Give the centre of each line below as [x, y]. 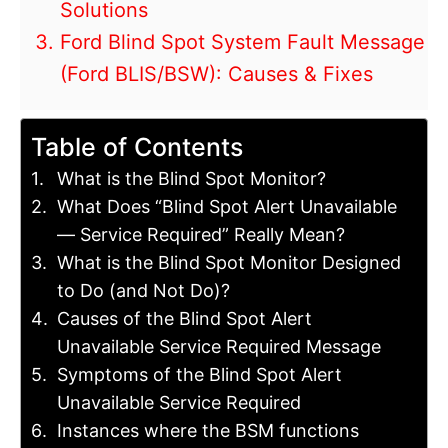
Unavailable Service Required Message [218, 347]
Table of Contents [137, 147]
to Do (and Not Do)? [143, 291]
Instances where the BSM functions [207, 431]
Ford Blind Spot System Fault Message [242, 42]
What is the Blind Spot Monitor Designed [228, 263]
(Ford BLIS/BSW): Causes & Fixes [216, 74]
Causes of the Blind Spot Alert [184, 319]
